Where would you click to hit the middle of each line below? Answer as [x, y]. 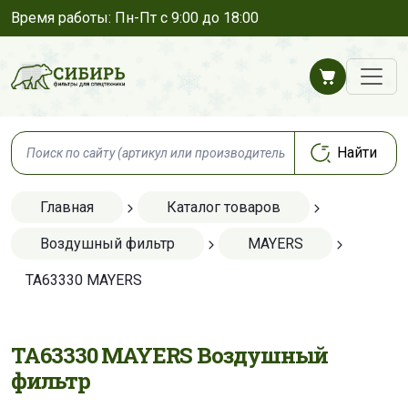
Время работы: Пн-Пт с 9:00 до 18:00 [135, 18]
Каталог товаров [224, 207]
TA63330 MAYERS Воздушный [170, 355]
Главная [67, 207]
